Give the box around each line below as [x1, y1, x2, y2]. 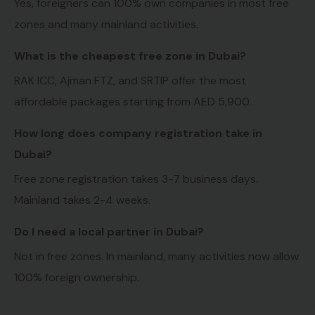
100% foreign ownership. [14, 270, 139, 285]
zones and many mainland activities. [14, 17, 198, 32]
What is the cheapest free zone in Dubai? [14, 49, 246, 64]
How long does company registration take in [14, 126, 262, 141]
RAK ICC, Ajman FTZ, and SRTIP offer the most [14, 73, 246, 89]
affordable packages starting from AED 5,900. [14, 94, 251, 110]
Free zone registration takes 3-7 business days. [14, 172, 258, 187]
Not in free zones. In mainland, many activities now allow [14, 249, 299, 264]
